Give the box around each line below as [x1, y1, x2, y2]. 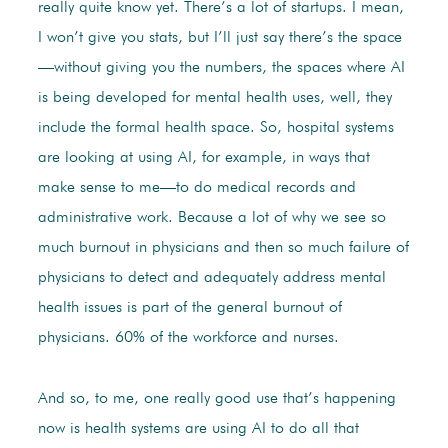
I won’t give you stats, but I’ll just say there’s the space [37, 30, 402, 47]
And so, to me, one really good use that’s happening [37, 391, 396, 408]
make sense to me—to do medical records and [37, 180, 356, 197]
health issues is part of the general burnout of [37, 300, 342, 317]
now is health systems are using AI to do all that [37, 421, 359, 438]
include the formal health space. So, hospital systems [37, 120, 394, 137]
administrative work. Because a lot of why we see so [37, 210, 386, 227]
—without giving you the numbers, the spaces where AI [37, 60, 405, 77]
